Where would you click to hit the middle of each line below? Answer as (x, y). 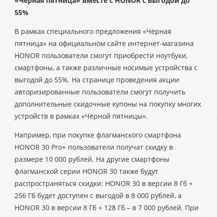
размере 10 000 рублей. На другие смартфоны (92, 159)
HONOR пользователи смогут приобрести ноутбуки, (101, 55)
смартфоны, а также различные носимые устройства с (106, 68)
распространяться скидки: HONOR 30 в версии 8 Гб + (104, 183)
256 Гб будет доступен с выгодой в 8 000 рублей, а (98, 195)
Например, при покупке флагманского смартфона (98, 135)
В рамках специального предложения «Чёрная (93, 31)
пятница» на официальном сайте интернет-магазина (104, 43)
